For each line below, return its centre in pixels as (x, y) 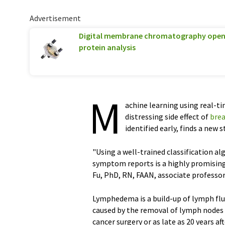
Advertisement (55, 18)
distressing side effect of (167, 117)
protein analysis (107, 47)
